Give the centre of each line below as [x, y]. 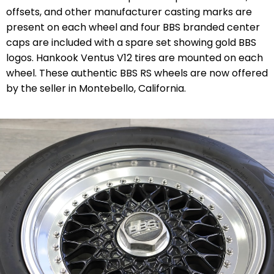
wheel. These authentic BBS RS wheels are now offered [137, 73]
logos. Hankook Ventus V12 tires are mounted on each [135, 57]
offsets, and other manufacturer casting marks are [129, 12]
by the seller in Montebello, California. [96, 88]
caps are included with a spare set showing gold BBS [131, 42]
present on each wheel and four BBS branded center [133, 27]
